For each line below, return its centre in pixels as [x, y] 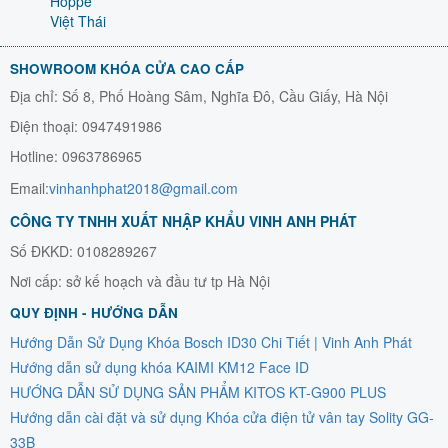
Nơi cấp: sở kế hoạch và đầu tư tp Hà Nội [140, 280]
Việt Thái [78, 20]
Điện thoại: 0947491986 [86, 125]
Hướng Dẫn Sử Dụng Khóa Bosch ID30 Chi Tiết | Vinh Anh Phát [211, 341]
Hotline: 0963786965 [76, 155]
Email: [29, 187]
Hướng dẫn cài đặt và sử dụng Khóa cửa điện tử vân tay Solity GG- [222, 416]
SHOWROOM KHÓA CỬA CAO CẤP [127, 68]
